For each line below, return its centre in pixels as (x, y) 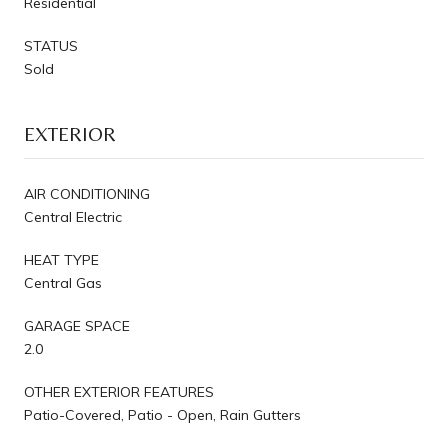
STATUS (51, 45)
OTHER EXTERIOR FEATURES (119, 391)
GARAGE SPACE (77, 325)
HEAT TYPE (61, 259)
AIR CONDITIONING (87, 193)
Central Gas (63, 282)
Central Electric (73, 216)
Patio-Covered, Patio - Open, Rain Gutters (162, 414)
